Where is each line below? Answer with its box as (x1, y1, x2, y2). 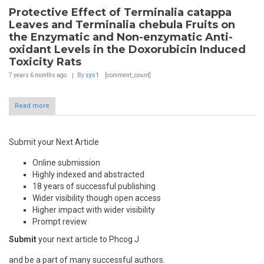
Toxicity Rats (9, 55, 81, 69)
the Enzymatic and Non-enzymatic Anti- (9, 31, 233, 44)
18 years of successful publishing (32, 181, 156, 192)
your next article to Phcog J (37, 235, 139, 245)
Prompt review (32, 217, 87, 227)
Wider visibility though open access (32, 193, 161, 203)
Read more (15, 102, 49, 110)
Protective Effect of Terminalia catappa (9, 6, 232, 19)
